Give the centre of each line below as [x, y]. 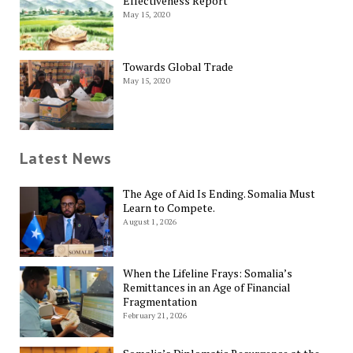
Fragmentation [160, 302]
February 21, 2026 [155, 316]
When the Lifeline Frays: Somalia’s [208, 273]
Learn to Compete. [169, 207]
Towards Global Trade [178, 66]
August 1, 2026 [150, 221]
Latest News [65, 159]
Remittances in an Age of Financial [207, 288]
